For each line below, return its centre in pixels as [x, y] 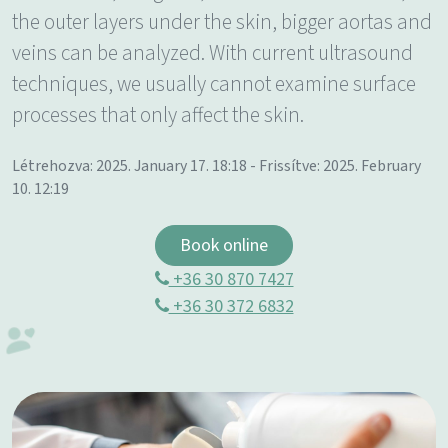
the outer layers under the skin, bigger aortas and [222, 22]
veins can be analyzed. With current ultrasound [212, 53]
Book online [224, 246]
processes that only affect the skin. [158, 115]
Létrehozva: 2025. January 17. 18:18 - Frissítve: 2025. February [216, 166]
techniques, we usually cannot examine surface [214, 84]
